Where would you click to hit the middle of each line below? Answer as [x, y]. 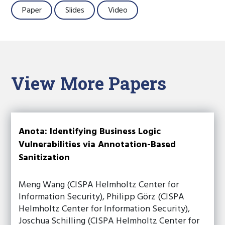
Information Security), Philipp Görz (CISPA [102, 197]
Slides [75, 10]
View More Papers [89, 83]
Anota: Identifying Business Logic [90, 132]
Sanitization [44, 158]
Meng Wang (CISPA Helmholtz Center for [99, 185]
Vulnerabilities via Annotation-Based [97, 145]
